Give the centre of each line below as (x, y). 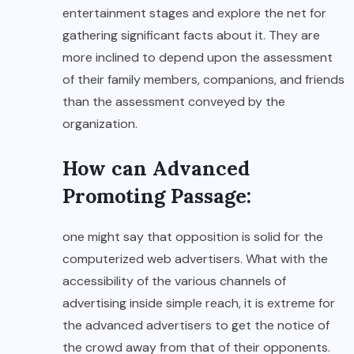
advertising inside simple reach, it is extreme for (199, 303)
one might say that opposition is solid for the (193, 236)
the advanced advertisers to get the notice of (196, 325)
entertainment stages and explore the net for (194, 13)
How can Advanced (156, 168)
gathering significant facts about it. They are (191, 35)
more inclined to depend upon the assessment (198, 57)
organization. (100, 123)
